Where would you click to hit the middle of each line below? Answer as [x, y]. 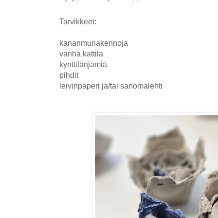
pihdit [69, 75]
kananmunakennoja [94, 43]
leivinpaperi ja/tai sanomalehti [111, 85]
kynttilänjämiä [84, 64]
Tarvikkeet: [79, 21]
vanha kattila [82, 53]
